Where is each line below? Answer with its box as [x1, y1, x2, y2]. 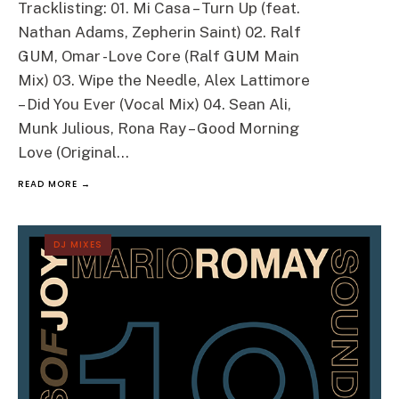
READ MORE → [18, 177, 91, 191]
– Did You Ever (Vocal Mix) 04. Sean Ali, [18, 95, 291, 113]
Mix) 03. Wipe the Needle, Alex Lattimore [18, 71, 310, 89]
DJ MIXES [53, 238, 102, 251]
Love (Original [18, 143, 117, 161]
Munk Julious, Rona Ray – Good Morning [18, 119, 299, 137]
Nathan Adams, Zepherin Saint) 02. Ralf [18, 23, 301, 41]
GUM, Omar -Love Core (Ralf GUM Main [18, 47, 299, 65]
